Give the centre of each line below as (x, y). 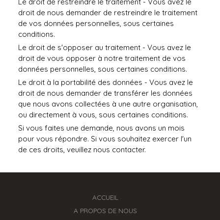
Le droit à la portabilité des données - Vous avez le (106, 82)
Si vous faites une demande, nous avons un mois (102, 128)
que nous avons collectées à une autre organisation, (108, 104)
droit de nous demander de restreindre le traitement (108, 13)
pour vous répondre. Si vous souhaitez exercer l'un (105, 139)
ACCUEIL (105, 197)
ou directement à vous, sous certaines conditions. (103, 115)
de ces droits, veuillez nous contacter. (82, 150)
